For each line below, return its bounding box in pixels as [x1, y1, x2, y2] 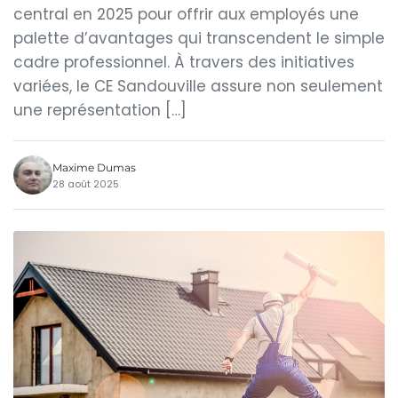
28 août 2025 [52, 176, 119, 191]
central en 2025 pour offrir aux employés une [13, 4, 359, 25]
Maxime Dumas [52, 160, 136, 174]
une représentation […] [13, 99, 187, 121]
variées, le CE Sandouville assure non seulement [13, 76, 383, 97]
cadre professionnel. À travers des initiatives [13, 52, 354, 73]
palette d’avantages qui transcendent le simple [13, 28, 385, 49]
